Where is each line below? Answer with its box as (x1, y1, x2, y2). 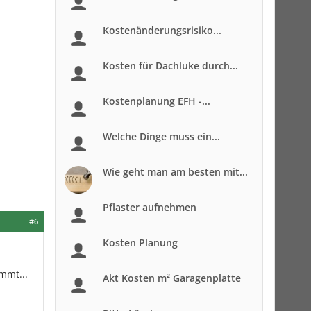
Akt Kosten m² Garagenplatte (103, 271, 241, 285)
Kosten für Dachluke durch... (103, 59, 238, 72)
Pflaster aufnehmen (103, 201, 196, 214)
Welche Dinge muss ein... (103, 130, 220, 143)
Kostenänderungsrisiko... (103, 24, 221, 37)
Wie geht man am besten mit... (103, 165, 248, 178)
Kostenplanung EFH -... (103, 94, 210, 108)
